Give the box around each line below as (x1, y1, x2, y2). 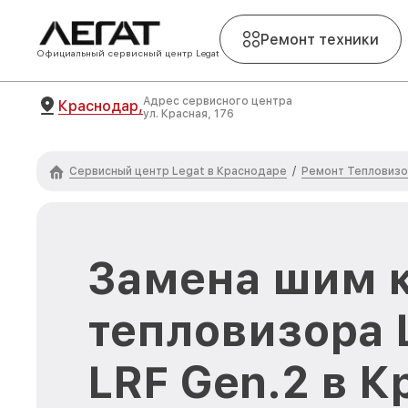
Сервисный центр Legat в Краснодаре (69, 164, 287, 178)
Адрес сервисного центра (143, 95, 292, 107)
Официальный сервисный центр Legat (36, 47, 219, 58)
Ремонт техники (260, 30, 379, 48)
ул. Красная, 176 (143, 107, 234, 120)
